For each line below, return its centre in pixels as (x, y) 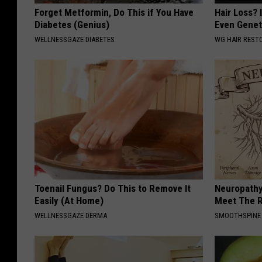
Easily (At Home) (69, 201)
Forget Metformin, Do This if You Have (114, 13)
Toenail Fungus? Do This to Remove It (113, 189)
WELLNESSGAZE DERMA (71, 216)
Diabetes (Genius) (72, 25)
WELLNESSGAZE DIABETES (75, 40)
